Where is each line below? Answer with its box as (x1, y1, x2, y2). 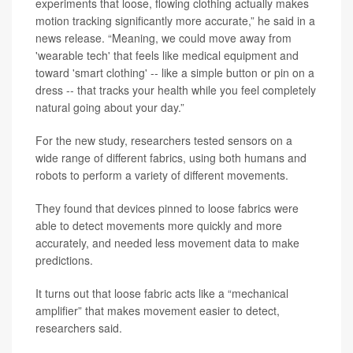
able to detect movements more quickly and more (35, 217, 282, 233)
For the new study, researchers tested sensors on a (35, 132, 292, 148)
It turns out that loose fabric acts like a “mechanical (35, 285, 288, 301)
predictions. (35, 252, 93, 268)
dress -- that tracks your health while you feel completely (35, 82, 316, 98)
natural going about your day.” (35, 99, 184, 115)
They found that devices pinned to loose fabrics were (35, 200, 299, 216)
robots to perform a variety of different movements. (35, 167, 288, 183)
